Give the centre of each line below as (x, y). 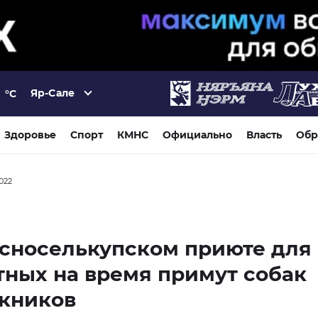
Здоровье (30, 135)
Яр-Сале (53, 93)
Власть (264, 135)
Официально (197, 135)
